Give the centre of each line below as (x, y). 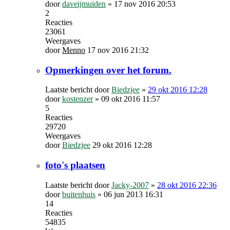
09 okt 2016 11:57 (131, 99)
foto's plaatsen (75, 165)
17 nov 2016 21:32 (118, 50)
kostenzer (78, 99)
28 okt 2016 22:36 (187, 185)
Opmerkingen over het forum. (108, 70)
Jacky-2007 (130, 185)
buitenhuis (79, 194)
